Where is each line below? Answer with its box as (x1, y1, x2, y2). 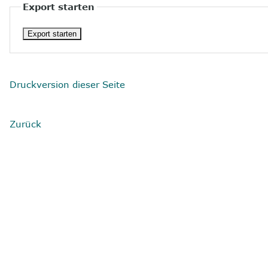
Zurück (10, 118, 42, 129)
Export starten (23, 1, 95, 13)
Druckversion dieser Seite (10, 78, 126, 90)
